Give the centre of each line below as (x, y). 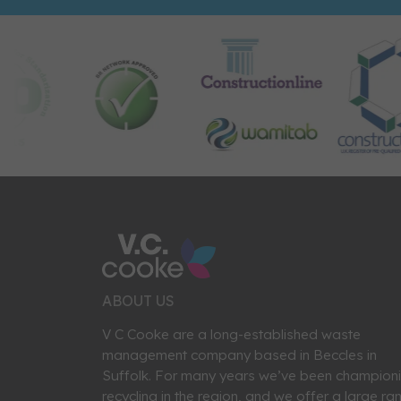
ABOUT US (138, 301)
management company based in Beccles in (239, 355)
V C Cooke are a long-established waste (231, 335)
